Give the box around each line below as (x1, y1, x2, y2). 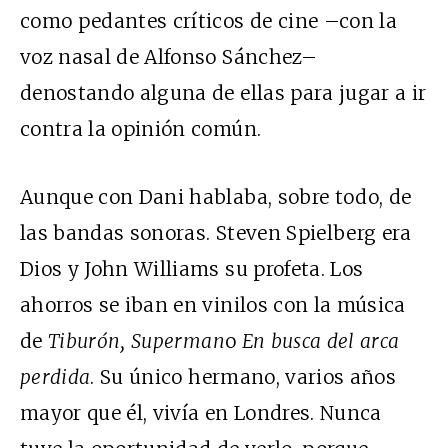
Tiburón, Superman (48, 329, 225, 354)
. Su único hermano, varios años (90, 365, 397, 390)
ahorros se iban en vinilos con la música (20, 293, 406, 318)
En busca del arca (241, 329, 400, 354)
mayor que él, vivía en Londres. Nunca (20, 401, 382, 426)
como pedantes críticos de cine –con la (20, 9, 397, 34)
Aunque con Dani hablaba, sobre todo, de (20, 185, 412, 210)
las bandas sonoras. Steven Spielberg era (20, 221, 412, 246)
